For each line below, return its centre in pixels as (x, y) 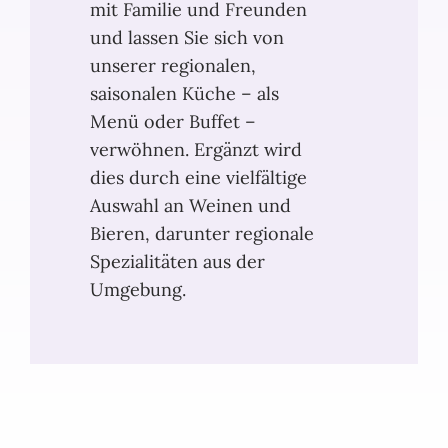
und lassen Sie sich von (187, 38)
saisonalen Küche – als (184, 94)
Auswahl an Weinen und (190, 206)
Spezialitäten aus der (177, 262)
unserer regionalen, (173, 66)
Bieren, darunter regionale (202, 234)
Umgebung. (138, 290)
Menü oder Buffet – (173, 122)
